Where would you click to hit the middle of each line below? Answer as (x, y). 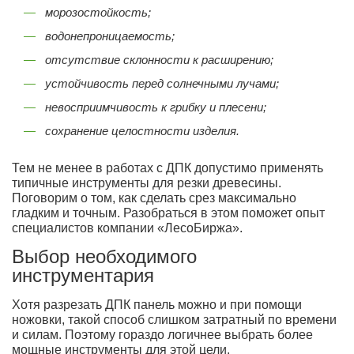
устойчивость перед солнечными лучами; (160, 83)
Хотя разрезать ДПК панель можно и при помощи (157, 305)
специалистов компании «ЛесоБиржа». (127, 228)
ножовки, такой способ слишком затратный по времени (174, 320)
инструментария (83, 275)
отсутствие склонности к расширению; (158, 60)
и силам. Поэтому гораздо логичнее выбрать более (162, 335)
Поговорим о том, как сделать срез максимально (154, 198)
